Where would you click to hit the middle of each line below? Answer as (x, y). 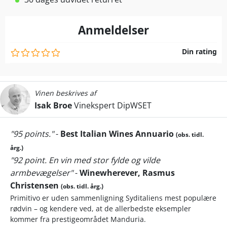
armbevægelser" (42, 173)
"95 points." (32, 134)
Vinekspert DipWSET (112, 105)
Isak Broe (53, 105)
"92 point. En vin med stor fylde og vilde (85, 160)
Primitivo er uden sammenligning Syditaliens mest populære (113, 198)
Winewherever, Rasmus (127, 173)
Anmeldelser (113, 30)
